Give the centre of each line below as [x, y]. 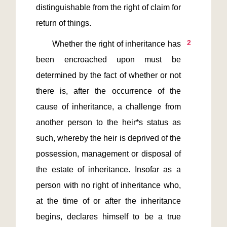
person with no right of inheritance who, [108, 185]
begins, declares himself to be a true [108, 217]
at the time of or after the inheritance [108, 201]
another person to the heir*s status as [108, 122]
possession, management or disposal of [108, 154]
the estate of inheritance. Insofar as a [108, 169]
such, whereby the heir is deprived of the [108, 138]
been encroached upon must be [108, 60]
